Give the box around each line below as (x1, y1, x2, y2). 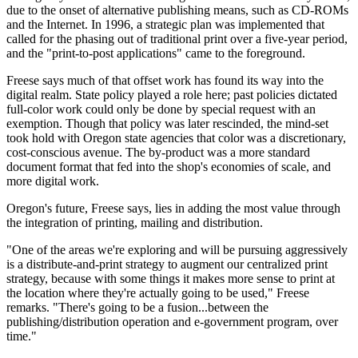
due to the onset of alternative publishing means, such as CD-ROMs (6, 3, 348, 18)
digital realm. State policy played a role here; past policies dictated (6, 88, 337, 102)
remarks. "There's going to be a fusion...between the (6, 300, 268, 315)
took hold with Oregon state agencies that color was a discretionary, (6, 131, 346, 145)
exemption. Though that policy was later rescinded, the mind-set (6, 117, 328, 131)
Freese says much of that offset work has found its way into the (6, 74, 324, 88)
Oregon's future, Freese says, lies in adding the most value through (6, 201, 340, 216)
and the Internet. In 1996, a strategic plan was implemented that (6, 18, 324, 32)
